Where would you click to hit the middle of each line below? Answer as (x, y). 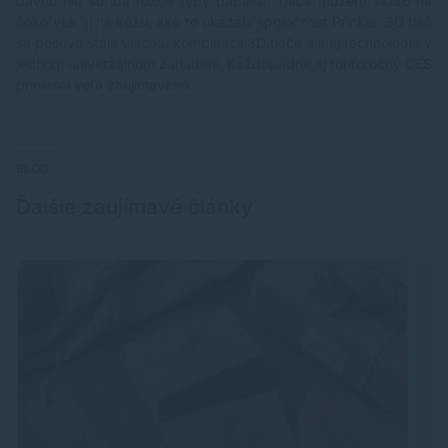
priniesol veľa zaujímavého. (106, 85)
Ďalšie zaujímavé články (134, 207)
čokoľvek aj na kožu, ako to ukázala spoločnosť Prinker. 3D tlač (224, 22)
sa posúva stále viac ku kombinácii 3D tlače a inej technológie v (224, 43)
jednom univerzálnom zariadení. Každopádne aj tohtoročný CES (224, 64)
